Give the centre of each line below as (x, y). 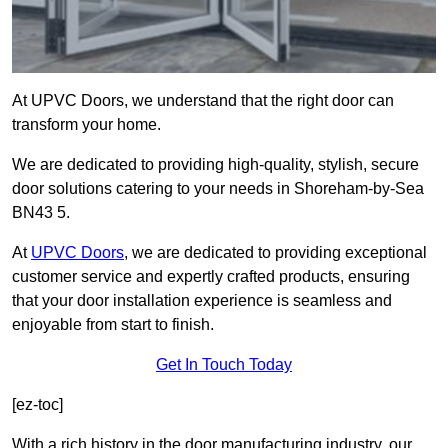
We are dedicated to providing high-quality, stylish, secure (215, 165)
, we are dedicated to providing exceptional (275, 253)
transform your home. (86, 125)
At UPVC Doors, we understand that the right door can (203, 101)
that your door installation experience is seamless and (202, 301)
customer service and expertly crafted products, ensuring (211, 277)
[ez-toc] (37, 405)
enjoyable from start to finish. (113, 325)
